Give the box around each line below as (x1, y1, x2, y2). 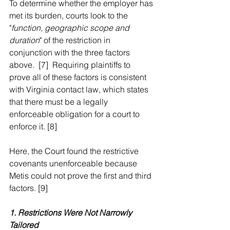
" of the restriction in (40, 35, 112, 45)
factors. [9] (9, 183, 52, 193)
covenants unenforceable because (9, 158, 139, 168)
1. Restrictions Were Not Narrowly (9, 207, 134, 218)
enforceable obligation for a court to (9, 109, 142, 119)
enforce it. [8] (9, 121, 61, 131)
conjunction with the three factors (9, 47, 132, 57)
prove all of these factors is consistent (9, 72, 148, 82)
